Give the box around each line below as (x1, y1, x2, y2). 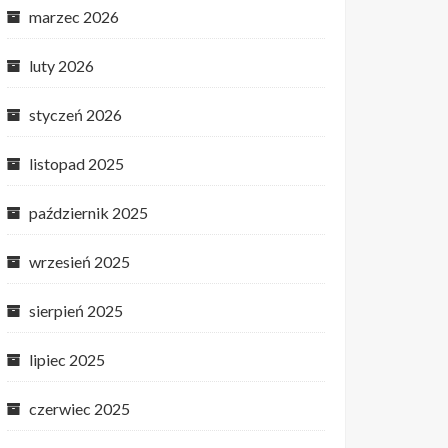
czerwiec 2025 (29, 399, 130, 418)
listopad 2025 (29, 154, 124, 173)
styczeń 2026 (29, 105, 122, 124)
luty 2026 (29, 56, 94, 75)
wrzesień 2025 (29, 252, 130, 271)
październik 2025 (29, 203, 148, 222)
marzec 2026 (29, 7, 119, 26)
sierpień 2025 (29, 301, 123, 320)
